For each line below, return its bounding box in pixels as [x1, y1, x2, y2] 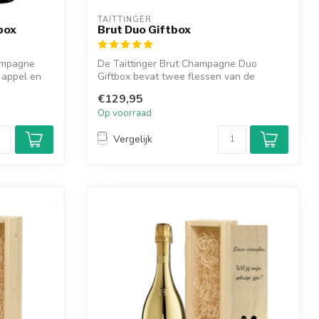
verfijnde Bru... [98, 82, 162, 96]
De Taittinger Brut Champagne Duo [98, 56, 257, 70]
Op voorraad [98, 106, 152, 120]
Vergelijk [113, 132, 152, 147]
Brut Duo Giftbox [98, 22, 191, 36]
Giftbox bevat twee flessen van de [98, 69, 255, 83]
